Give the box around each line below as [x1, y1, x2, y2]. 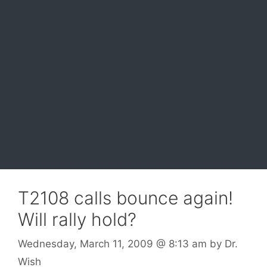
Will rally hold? [18, 208, 136, 230]
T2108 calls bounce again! [18, 187, 233, 209]
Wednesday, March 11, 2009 [18, 238, 153, 250]
